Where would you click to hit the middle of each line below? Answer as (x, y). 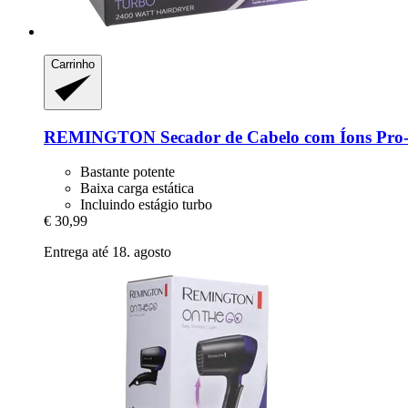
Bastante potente (127, 172)
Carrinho (73, 64)
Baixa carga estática (137, 189)
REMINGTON (100, 137)
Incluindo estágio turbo (146, 205)
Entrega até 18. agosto (107, 252)
